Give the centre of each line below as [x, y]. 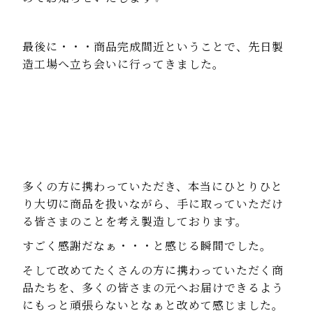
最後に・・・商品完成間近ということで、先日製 [153, 47]
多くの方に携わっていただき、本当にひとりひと [152, 187]
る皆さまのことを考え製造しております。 [134, 221]
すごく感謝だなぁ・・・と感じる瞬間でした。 [147, 246]
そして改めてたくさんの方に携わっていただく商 [153, 270]
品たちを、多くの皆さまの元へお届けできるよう [153, 288]
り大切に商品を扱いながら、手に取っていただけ [153, 204]
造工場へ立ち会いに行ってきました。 [123, 64]
